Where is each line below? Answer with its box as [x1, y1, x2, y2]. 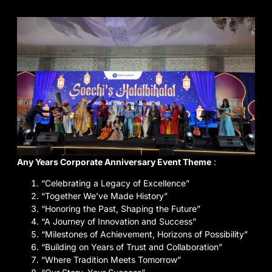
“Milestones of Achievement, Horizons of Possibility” [41, 229, 248, 240]
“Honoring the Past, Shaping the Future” [41, 203, 200, 214]
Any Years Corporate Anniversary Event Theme [17, 156, 211, 167]
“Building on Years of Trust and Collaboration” [41, 242, 222, 253]
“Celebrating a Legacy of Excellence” [41, 178, 189, 189]
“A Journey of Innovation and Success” [41, 216, 196, 227]
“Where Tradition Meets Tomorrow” [41, 254, 181, 265]
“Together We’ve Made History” [41, 191, 168, 202]
